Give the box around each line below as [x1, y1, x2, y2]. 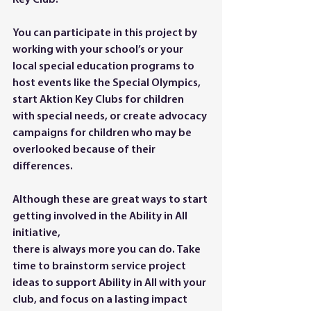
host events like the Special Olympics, [12, 78, 203, 89]
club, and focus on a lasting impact [12, 294, 190, 305]
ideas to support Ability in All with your [12, 278, 208, 289]
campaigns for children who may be [12, 128, 194, 139]
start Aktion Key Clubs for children [12, 94, 186, 106]
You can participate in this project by [12, 28, 199, 39]
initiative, [12, 228, 60, 239]
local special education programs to [12, 61, 196, 72]
